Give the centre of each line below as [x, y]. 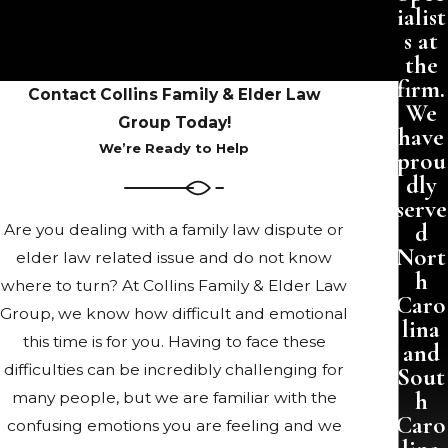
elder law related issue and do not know [174, 258]
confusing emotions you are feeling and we [174, 426]
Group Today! [174, 123]
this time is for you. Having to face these [174, 342]
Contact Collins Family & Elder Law [174, 95]
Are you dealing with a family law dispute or [174, 230]
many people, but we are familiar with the [174, 398]
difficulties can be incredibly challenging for [174, 370]
